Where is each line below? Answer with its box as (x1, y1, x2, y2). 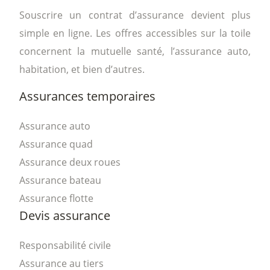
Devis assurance (19, 207, 110, 224)
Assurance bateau (19, 173, 101, 187)
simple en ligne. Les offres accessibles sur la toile (19, 26, 251, 40)
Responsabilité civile (19, 238, 111, 252)
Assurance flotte (19, 191, 93, 205)
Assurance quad (19, 137, 93, 151)
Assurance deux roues (19, 155, 121, 169)
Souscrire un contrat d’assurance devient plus (19, 8, 251, 22)
